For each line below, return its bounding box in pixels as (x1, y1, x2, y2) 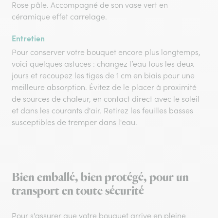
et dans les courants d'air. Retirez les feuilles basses (12, 106, 193, 115)
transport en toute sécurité (12, 183, 144, 199)
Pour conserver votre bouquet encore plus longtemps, (12, 47, 200, 57)
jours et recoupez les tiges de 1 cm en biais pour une (12, 71, 195, 80)
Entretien (12, 33, 45, 44)
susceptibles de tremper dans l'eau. (12, 117, 137, 127)
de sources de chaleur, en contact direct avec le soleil (12, 94, 200, 104)
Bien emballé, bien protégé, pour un (12, 169, 189, 185)
